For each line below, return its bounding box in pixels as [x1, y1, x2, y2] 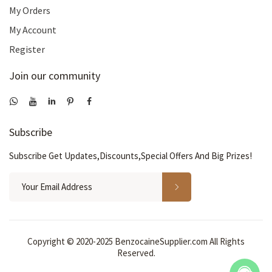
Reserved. [117, 247, 155, 259]
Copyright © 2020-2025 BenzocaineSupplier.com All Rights [27, 236, 245, 247]
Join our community [9, 69, 100, 83]
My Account [9, 24, 56, 36]
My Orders [9, 4, 50, 16]
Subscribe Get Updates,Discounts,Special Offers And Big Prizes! [9, 150, 252, 161]
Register [9, 43, 45, 55]
